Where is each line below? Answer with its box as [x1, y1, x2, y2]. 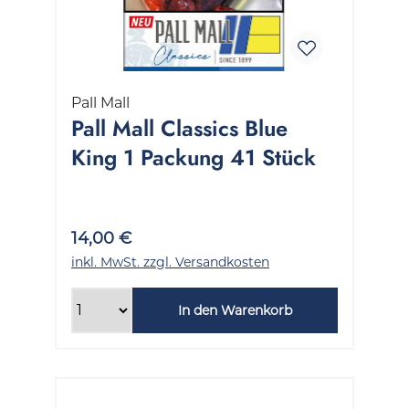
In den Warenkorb [177, 301, 292, 319]
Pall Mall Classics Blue [71, 112, 288, 143]
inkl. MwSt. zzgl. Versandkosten [71, 253, 269, 270]
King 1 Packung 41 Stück [71, 142, 316, 173]
